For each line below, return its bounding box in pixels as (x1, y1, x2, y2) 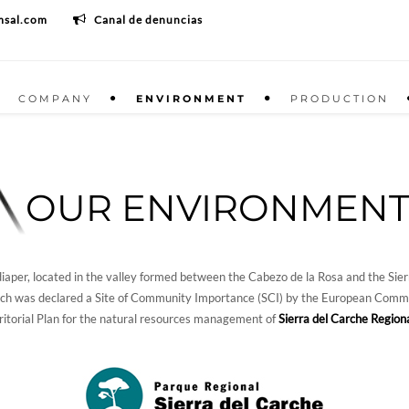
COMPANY (18, 92, 92, 105)
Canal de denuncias (94, 13, 203, 26)
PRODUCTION (290, 92, 389, 105)
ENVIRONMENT (136, 92, 246, 105)
